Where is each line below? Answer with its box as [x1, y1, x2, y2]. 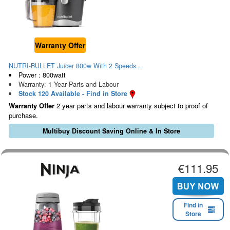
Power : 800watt [18, 70, 66, 80]
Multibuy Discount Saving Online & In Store [42, 126, 180, 136]
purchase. [9, 110, 38, 120]
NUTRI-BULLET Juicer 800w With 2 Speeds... [9, 61, 142, 71]
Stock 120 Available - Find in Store [18, 89, 127, 99]
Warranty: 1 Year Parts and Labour [18, 80, 119, 89]
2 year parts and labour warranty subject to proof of [54, 100, 208, 110]
